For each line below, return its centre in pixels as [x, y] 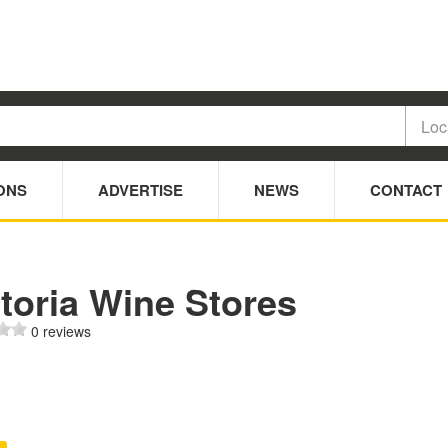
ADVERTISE [140, 190]
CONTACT [406, 190]
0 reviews [60, 331]
